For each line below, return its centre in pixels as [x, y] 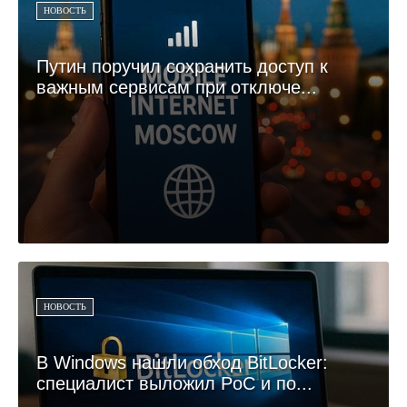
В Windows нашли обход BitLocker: [182, 362]
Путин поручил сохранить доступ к [182, 66]
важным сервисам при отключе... [177, 87]
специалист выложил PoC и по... [174, 383]
